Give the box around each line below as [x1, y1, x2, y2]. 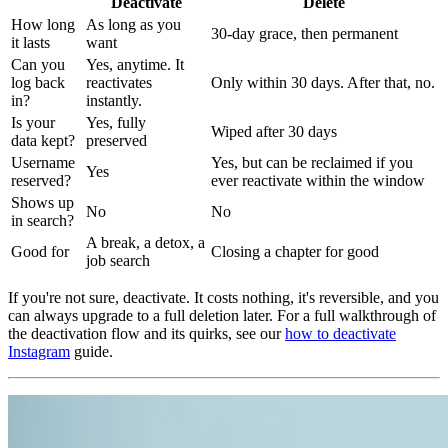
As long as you [86, 15, 181, 33]
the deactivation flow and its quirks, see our [8, 324, 285, 342]
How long [11, 15, 75, 33]
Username [11, 153, 75, 171]
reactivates [86, 73, 152, 91]
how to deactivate [285, 324, 396, 342]
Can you [11, 55, 65, 73]
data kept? [11, 131, 75, 149]
